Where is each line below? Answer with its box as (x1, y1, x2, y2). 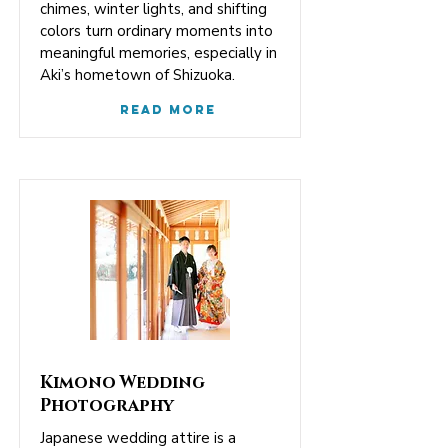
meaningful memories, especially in (40, 43, 277, 63)
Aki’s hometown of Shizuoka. (40, 65, 235, 85)
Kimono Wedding (40, 371, 205, 394)
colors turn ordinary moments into (40, 21, 273, 41)
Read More (120, 102, 216, 117)
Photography (40, 394, 174, 417)
